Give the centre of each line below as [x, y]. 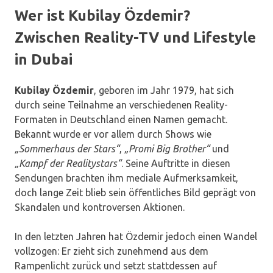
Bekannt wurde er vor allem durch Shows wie [113, 134]
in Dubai [44, 60]
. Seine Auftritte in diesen [176, 164]
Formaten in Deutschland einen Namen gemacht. [121, 120]
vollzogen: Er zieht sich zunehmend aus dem [112, 251]
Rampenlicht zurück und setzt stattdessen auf [116, 266]
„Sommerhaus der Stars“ [67, 149]
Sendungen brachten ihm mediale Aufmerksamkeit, [126, 178]
